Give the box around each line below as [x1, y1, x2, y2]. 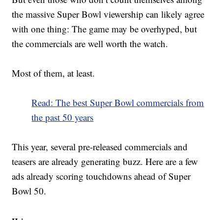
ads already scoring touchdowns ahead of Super [12, 170, 191, 183]
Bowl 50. [12, 185, 47, 197]
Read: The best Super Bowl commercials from [31, 96, 204, 109]
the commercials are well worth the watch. [12, 37, 168, 50]
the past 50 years [31, 111, 94, 124]
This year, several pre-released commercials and [12, 140, 188, 153]
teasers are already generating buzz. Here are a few [12, 155, 198, 168]
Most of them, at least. [12, 67, 95, 80]
